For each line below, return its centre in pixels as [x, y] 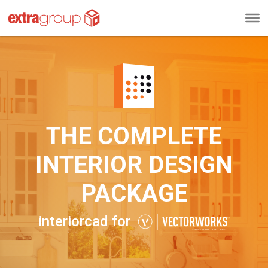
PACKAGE [134, 194]
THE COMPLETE [134, 136]
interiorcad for [86, 221]
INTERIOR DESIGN [134, 165]
